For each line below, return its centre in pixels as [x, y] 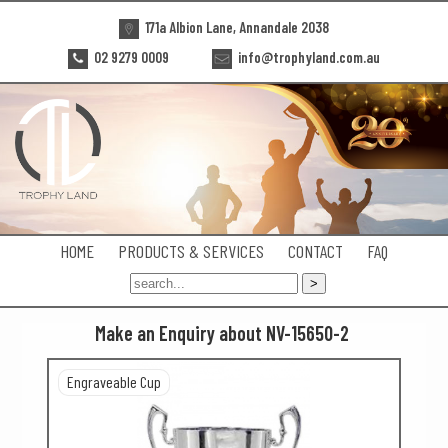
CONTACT [315, 251]
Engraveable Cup [114, 381]
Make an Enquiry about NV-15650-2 [221, 333]
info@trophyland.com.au [307, 57]
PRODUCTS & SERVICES [191, 251]
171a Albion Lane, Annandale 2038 [235, 27]
